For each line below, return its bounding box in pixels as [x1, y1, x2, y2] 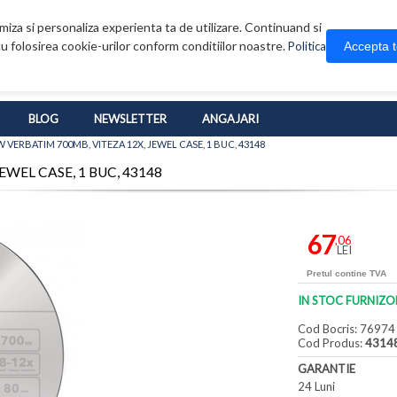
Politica [288, 39, 326, 53]
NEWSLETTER [94, 112, 167, 127]
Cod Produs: [298, 336, 366, 351]
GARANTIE [298, 362, 356, 377]
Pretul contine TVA [307, 269, 387, 279]
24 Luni [298, 379, 336, 394]
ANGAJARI [202, 112, 259, 127]
